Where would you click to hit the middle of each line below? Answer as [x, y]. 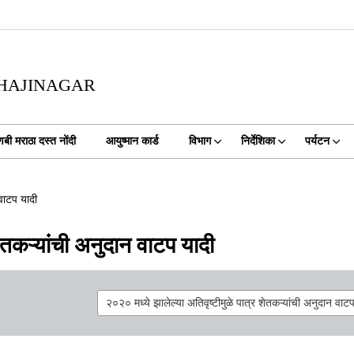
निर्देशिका [258, 141]
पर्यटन [317, 141]
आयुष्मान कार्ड [132, 141]
